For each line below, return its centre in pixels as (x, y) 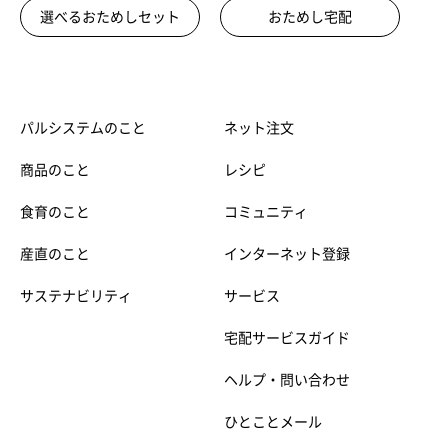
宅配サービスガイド (287, 338)
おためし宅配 (310, 17)
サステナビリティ (76, 296)
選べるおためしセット (110, 17)
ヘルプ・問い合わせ (287, 380)
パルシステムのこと (83, 128)
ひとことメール (273, 422)
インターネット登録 (287, 254)
